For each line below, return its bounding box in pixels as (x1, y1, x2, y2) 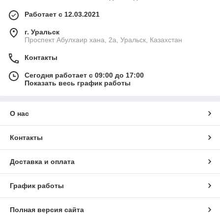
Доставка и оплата (10, 158, 75, 166)
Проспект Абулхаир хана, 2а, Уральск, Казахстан (25, 36, 182, 44)
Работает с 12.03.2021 (25, 10, 100, 19)
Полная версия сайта (10, 206, 84, 214)
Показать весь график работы (25, 79, 131, 87)
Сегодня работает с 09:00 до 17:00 (25, 71, 144, 80)
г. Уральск (25, 28, 59, 36)
